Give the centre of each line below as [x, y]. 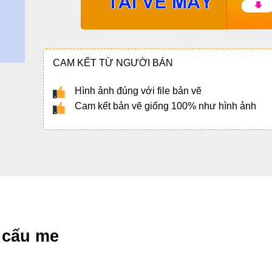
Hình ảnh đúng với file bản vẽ [138, 91]
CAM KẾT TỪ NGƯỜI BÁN [113, 63]
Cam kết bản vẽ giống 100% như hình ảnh [165, 106]
